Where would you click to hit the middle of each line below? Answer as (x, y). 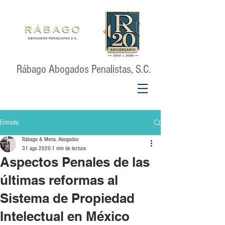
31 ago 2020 (36, 148)
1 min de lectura (69, 148)
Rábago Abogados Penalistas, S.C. (84, 69)
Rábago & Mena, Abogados (50, 139)
